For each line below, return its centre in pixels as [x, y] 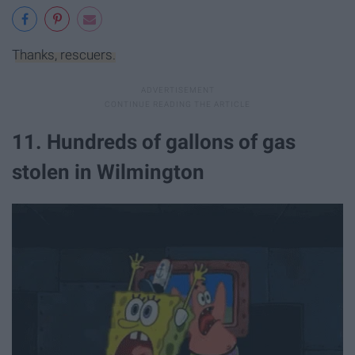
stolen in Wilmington [108, 172]
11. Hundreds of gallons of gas [154, 141]
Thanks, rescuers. [64, 54]
